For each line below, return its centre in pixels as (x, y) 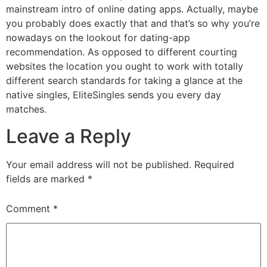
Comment (30, 208)
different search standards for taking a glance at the (124, 81)
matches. (26, 109)
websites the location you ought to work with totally (125, 66)
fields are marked (47, 178)
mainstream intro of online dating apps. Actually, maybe (132, 9)
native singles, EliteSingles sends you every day (114, 95)
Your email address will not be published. (99, 164)
